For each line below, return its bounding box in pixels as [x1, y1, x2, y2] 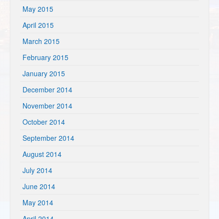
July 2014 [22, 165, 52, 175]
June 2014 [22, 181, 55, 191]
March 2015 [22, 36, 60, 46]
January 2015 [22, 68, 65, 78]
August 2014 [22, 149, 62, 159]
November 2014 [22, 101, 72, 110]
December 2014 [22, 85, 72, 94]
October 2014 [22, 117, 65, 127]
